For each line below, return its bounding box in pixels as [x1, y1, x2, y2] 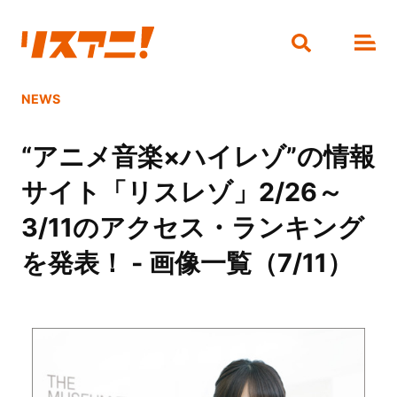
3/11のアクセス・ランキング [20, 212, 364, 244]
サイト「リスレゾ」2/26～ [20, 176, 343, 208]
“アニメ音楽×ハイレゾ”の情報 [20, 141, 375, 173]
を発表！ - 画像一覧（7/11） [20, 247, 353, 279]
